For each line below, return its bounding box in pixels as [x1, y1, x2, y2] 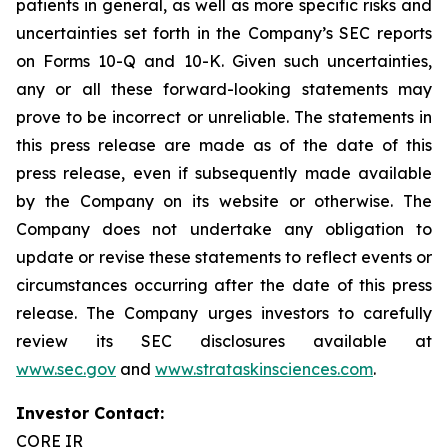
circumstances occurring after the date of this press [16, 275, 432, 295]
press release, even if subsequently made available [16, 163, 432, 183]
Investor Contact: [16, 403, 164, 423]
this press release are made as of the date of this [16, 135, 432, 155]
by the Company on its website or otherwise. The [16, 191, 432, 211]
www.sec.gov [16, 359, 116, 379]
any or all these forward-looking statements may [16, 79, 432, 99]
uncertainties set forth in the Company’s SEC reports [16, 23, 432, 43]
